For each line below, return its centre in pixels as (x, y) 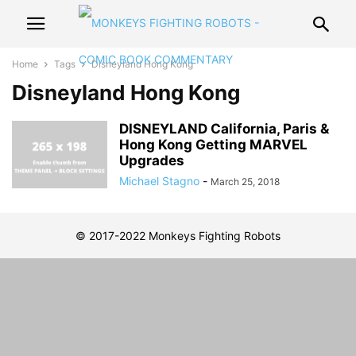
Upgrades (152, 161)
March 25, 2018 (245, 182)
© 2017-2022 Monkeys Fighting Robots (178, 236)
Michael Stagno (159, 181)
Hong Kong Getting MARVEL (213, 145)
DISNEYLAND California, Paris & (224, 129)
